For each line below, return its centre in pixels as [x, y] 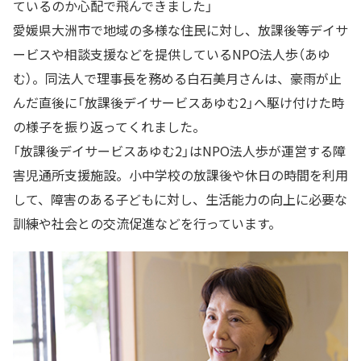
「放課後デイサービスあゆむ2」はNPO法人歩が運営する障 [179, 151]
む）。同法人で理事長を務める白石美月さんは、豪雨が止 [177, 79]
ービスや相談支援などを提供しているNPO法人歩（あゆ [172, 54]
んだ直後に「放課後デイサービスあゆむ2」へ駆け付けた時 [178, 103]
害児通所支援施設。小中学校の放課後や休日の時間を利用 [180, 175]
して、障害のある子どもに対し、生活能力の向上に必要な [180, 199]
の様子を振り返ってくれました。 [109, 127]
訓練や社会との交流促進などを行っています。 [147, 224]
